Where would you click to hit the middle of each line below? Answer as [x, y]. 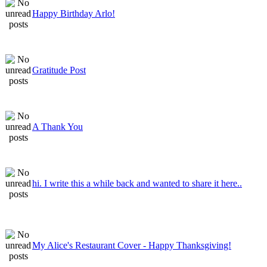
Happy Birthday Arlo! [74, 13]
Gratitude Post [59, 70]
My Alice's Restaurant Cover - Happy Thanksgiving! [132, 245]
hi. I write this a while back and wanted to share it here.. [137, 183]
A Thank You [58, 126]
